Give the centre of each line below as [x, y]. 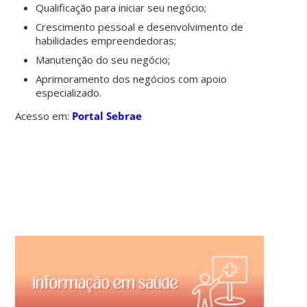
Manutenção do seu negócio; [103, 59]
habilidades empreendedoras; [106, 40]
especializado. [69, 92]
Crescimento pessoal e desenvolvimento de [140, 26]
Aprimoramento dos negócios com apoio [132, 78]
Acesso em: [44, 115]
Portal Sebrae [107, 115]
